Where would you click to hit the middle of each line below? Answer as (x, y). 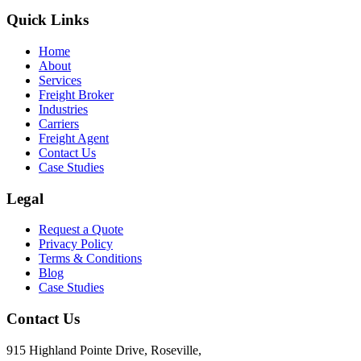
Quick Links (48, 20)
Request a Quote (81, 230)
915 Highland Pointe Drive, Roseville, (104, 350)
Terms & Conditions (90, 259)
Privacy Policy (76, 244)
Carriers (59, 124)
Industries (63, 109)
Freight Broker (76, 95)
